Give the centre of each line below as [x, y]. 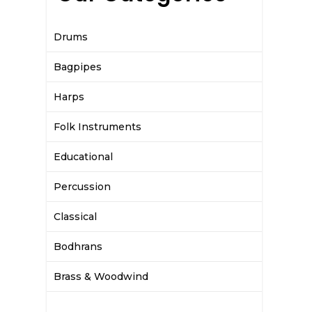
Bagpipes [78, 67]
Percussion [83, 187]
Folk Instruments [98, 127]
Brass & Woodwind [101, 276]
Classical [76, 217]
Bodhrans [78, 247]
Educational [84, 157]
